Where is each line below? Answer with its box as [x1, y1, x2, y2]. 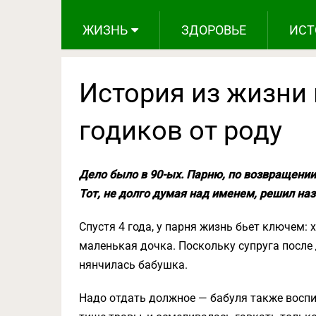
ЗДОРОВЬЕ [181, 22, 246, 37]
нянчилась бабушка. [79, 257, 188, 272]
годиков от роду [79, 114, 282, 146]
